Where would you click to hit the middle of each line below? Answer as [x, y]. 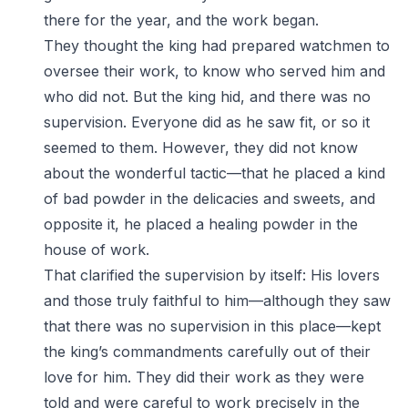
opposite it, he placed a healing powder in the [201, 224]
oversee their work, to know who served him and [214, 71]
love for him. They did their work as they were [204, 377]
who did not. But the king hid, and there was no [207, 97]
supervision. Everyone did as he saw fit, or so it [207, 122]
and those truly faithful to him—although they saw [217, 301]
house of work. [97, 250]
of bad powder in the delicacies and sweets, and [209, 199]
